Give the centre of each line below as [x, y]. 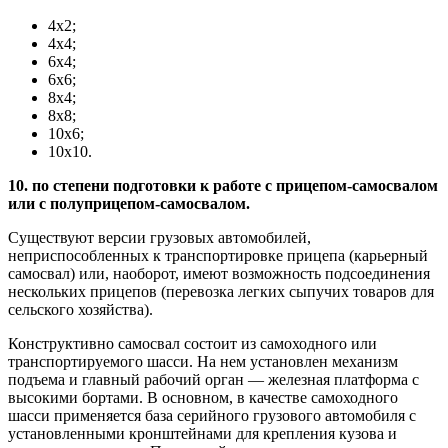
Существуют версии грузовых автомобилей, [159, 238]
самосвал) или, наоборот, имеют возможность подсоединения [219, 274]
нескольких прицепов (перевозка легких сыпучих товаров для [221, 292]
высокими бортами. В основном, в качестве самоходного [203, 398]
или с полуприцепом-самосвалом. [129, 204]
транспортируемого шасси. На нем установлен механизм [203, 362]
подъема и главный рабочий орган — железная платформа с [213, 380]
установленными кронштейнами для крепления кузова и [202, 434]
